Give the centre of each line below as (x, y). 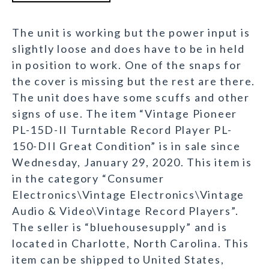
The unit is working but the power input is (131, 33)
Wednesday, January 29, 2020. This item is (132, 162)
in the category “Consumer (89, 179)
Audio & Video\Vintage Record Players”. (125, 211)
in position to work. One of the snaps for (127, 65)
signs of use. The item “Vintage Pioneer (125, 114)
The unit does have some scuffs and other (131, 98)
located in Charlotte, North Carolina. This (131, 243)
